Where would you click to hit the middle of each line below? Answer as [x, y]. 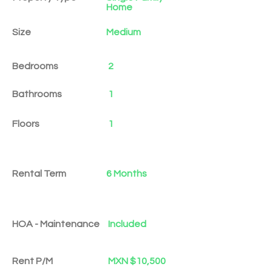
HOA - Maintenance [56, 224]
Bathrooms [37, 94]
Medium [124, 32]
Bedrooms [35, 66]
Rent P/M [32, 261]
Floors [26, 124]
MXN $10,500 [137, 261]
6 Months [127, 174]
